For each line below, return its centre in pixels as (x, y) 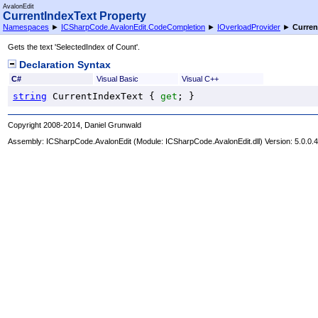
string (30, 96)
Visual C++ (200, 78)
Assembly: (27, 142)
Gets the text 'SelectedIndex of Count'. (74, 47)
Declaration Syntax (64, 65)
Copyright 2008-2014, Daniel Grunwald (75, 125)
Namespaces (26, 27)
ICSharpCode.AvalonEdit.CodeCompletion (133, 27)
